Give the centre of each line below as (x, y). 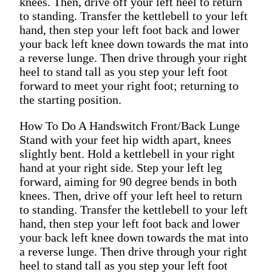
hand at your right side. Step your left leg (121, 167)
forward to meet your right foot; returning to (129, 85)
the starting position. (70, 99)
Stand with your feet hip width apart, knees (125, 139)
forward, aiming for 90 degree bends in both (128, 181)
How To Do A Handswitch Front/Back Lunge (130, 125)
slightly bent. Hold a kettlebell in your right (127, 153)
